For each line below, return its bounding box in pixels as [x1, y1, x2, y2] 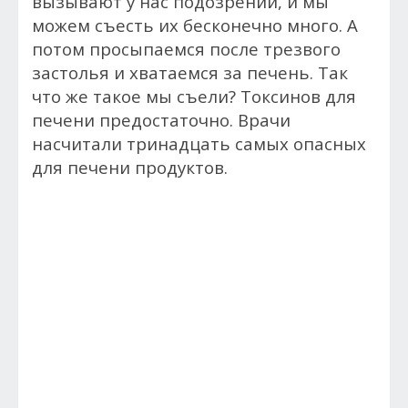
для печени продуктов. [32, 156, 228, 178]
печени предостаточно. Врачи [32, 108, 291, 131]
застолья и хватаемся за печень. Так [32, 61, 348, 84]
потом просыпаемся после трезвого [32, 37, 341, 60]
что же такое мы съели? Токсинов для [32, 85, 356, 107]
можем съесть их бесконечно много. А [32, 14, 358, 36]
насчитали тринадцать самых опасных [32, 132, 366, 155]
